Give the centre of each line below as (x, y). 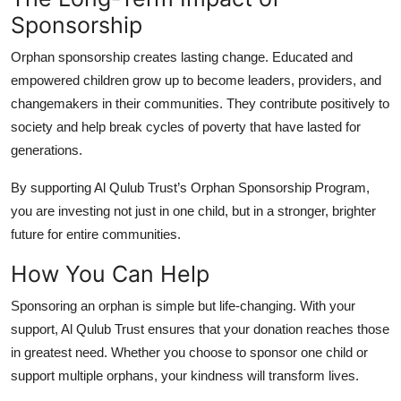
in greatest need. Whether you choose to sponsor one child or (189, 352)
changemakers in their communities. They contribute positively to (200, 103)
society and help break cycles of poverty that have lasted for (186, 126)
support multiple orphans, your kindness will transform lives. (185, 375)
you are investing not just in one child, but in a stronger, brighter (193, 210)
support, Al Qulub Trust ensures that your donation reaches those (200, 328)
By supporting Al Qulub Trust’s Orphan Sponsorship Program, (190, 187)
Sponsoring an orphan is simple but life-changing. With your (183, 305)
